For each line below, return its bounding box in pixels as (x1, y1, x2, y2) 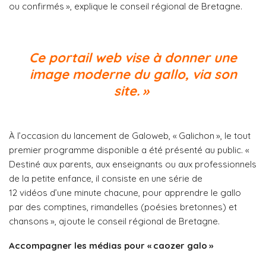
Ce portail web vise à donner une (29, 49, 237, 66)
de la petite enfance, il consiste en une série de (9, 172, 202, 184)
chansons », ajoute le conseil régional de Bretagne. (9, 215, 220, 227)
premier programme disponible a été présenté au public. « (9, 144, 251, 156)
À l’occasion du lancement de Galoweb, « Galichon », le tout (9, 129, 251, 141)
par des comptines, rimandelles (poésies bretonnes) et (9, 201, 237, 213)
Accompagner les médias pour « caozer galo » (9, 239, 213, 251)
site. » (113, 82, 149, 99)
